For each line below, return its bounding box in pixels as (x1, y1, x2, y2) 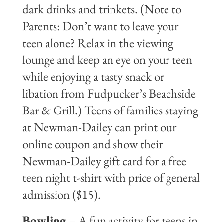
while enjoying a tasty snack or (22, 68, 164, 85)
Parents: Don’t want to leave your (22, 18, 178, 35)
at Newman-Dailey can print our (22, 119, 176, 136)
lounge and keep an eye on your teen (22, 52, 192, 68)
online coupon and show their (22, 136, 163, 153)
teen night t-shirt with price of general (22, 169, 200, 186)
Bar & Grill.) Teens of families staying (22, 102, 198, 119)
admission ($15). (22, 186, 101, 203)
